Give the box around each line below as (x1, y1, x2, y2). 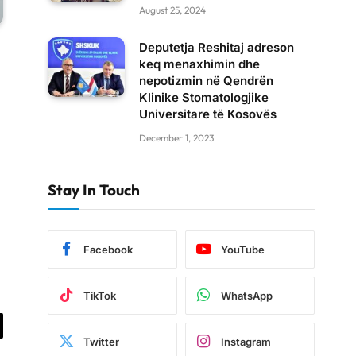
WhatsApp (221, 288, 273, 302)
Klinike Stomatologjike (139, 90, 269, 105)
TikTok (83, 288, 116, 302)
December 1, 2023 (139, 132, 214, 144)
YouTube (221, 242, 265, 256)
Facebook (83, 242, 133, 256)
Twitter (83, 335, 119, 348)
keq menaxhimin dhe (139, 56, 260, 72)
